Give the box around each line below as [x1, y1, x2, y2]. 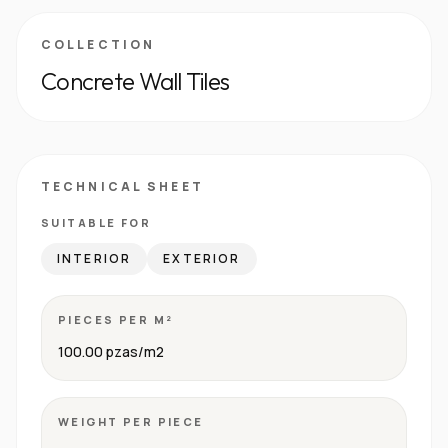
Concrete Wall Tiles [41, 66, 230, 96]
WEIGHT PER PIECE [58, 414, 204, 429]
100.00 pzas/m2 [58, 342, 164, 361]
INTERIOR [57, 250, 132, 267]
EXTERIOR [163, 250, 241, 267]
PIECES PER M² [58, 312, 174, 327]
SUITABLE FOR [41, 215, 152, 230]
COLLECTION [41, 36, 156, 53]
